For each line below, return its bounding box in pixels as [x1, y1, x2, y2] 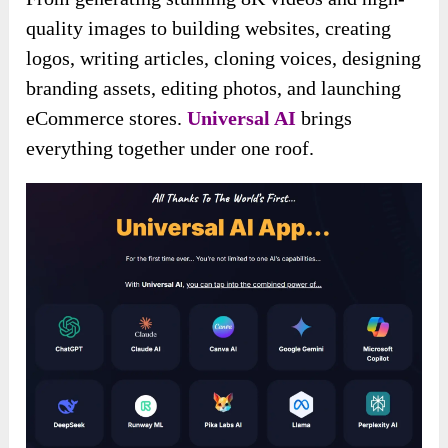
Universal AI [187, 107, 297, 130]
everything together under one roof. [26, 137, 315, 160]
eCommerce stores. [26, 107, 188, 130]
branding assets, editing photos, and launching [26, 77, 402, 100]
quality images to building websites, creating [26, 17, 392, 40]
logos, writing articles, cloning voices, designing [26, 47, 422, 70]
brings [296, 107, 353, 130]
